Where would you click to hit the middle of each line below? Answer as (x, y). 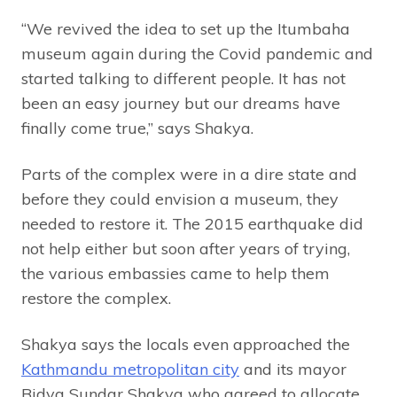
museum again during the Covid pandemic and (197, 54)
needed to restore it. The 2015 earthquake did (192, 224)
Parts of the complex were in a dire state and (189, 175)
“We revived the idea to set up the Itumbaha (186, 29)
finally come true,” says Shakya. (137, 128)
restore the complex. (96, 299)
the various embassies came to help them (175, 274)
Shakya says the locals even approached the (186, 345)
